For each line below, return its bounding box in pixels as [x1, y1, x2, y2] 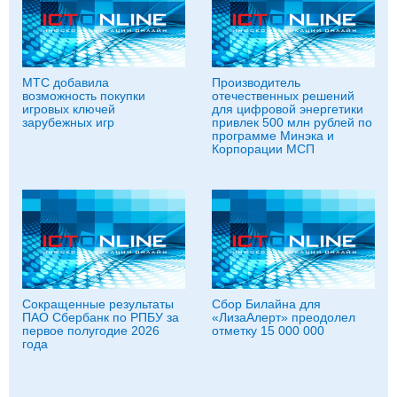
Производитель [212, 75, 300, 90]
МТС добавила [22, 75, 109, 90]
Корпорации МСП [212, 142, 315, 156]
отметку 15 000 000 [212, 323, 324, 338]
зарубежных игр [22, 115, 114, 129]
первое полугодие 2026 [22, 323, 160, 338]
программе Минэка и [212, 128, 334, 143]
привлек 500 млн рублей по [212, 115, 372, 129]
